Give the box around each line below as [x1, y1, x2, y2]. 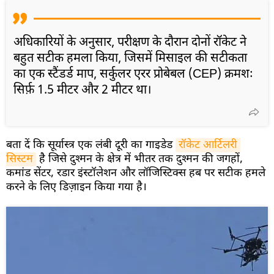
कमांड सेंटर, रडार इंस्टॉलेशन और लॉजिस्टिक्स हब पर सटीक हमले [6, 166, 265, 180]
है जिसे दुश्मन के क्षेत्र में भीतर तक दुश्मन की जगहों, [36, 152, 243, 166]
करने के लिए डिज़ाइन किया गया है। [6, 180, 147, 194]
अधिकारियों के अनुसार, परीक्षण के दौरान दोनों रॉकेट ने [13, 34, 246, 51]
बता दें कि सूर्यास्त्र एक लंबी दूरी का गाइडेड [6, 138, 176, 152]
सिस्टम [6, 152, 33, 166]
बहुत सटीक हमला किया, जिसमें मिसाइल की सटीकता [13, 50, 247, 67]
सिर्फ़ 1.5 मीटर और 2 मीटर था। [13, 82, 152, 98]
